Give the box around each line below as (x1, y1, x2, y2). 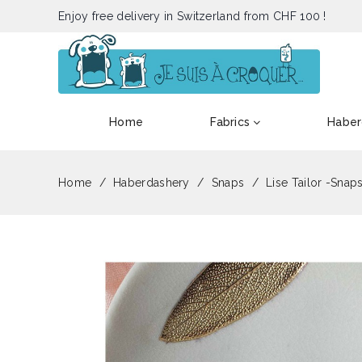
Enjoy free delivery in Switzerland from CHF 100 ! (58, 10, 326, 23)
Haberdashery (113, 176, 190, 190)
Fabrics (210, 116, 250, 129)
